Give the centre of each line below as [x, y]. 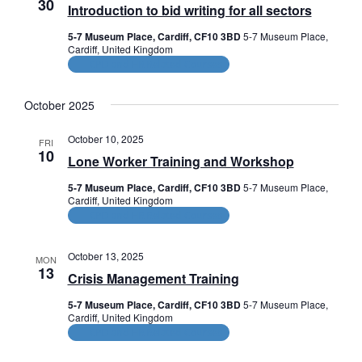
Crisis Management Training [153, 279]
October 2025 [59, 105]
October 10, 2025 [105, 139]
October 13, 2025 [105, 256]
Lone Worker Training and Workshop [181, 162]
